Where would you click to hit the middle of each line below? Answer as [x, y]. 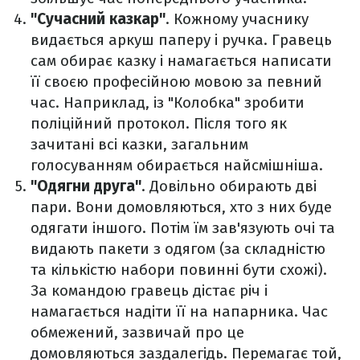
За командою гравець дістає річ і [149, 291]
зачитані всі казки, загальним [139, 145]
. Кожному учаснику [237, 19]
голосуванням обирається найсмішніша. [177, 166]
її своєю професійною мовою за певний [176, 82]
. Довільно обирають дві [229, 186]
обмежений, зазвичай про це [137, 333]
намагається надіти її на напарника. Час [179, 312]
